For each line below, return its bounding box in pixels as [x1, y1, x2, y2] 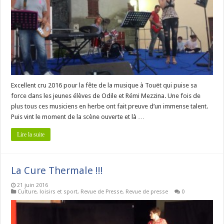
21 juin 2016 [17, 182, 48, 189]
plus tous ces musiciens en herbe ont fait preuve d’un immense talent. [11, 102, 211, 110]
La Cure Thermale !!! [11, 164, 103, 177]
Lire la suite [17, 131, 45, 138]
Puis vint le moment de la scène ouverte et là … [11, 113, 145, 121]
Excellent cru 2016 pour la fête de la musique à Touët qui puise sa [11, 81, 197, 89]
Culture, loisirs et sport [17, 188, 78, 195]
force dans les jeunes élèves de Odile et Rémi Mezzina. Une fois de [11, 92, 201, 100]
